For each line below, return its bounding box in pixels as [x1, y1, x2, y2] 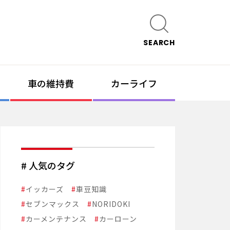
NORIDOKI [92, 199, 130, 209]
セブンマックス [26, 199, 80, 209]
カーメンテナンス [26, 214, 87, 224]
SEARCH [143, 37, 175, 48]
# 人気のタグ [21, 159, 75, 172]
